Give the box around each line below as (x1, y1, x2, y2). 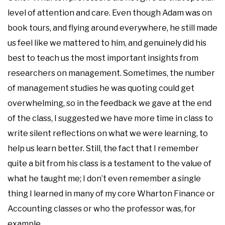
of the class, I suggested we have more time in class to (8, 113, 213, 123)
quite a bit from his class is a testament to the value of (8, 158, 211, 168)
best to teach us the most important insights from (8, 53, 198, 63)
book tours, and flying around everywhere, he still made (8, 23, 217, 33)
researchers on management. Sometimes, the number (8, 68, 215, 78)
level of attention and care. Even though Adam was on (8, 8, 212, 18)
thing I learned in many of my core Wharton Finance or (8, 188, 215, 198)
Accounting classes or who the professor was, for (8, 203, 196, 213)
